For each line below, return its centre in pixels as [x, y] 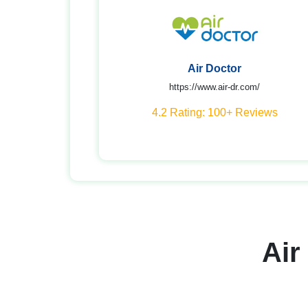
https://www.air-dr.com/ [214, 87]
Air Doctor [214, 68]
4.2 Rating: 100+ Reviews [214, 112]
